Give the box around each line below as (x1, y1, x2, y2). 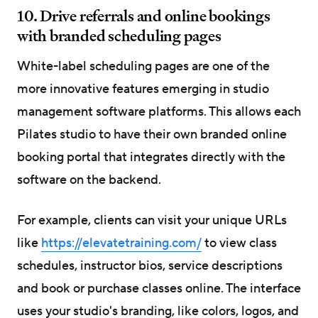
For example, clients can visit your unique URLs (17, 212, 287, 229)
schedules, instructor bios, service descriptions (17, 258, 283, 275)
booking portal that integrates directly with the (17, 148, 285, 165)
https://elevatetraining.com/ (41, 235, 202, 252)
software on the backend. (17, 171, 161, 188)
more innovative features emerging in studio (17, 80, 269, 97)
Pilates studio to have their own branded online (17, 126, 287, 143)
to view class (202, 235, 277, 252)
